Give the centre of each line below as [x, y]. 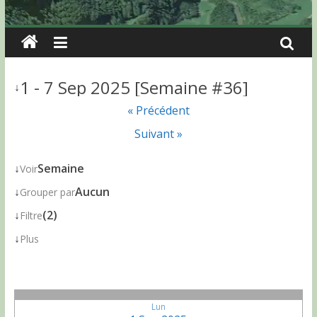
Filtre [31, 215]
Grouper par [47, 192]
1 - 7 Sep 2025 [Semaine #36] [134, 87]
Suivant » [158, 134]
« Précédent [158, 110]
